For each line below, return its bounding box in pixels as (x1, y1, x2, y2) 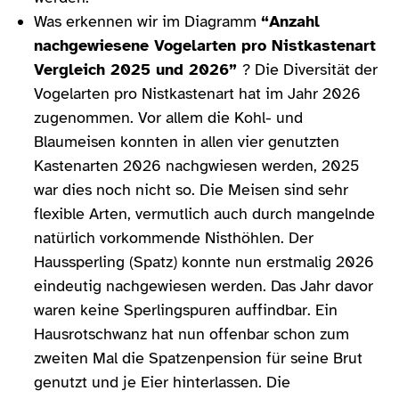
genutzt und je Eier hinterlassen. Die (34, 371, 290, 392)
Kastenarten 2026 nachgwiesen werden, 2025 (34, 155, 360, 175)
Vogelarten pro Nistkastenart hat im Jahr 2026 (34, 83, 361, 103)
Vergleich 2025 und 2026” (34, 59, 242, 79)
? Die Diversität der (242, 59, 378, 79)
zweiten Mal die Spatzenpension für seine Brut (34, 347, 362, 368)
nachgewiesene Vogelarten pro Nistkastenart (34, 35, 376, 55)
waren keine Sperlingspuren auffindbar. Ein (34, 299, 338, 320)
